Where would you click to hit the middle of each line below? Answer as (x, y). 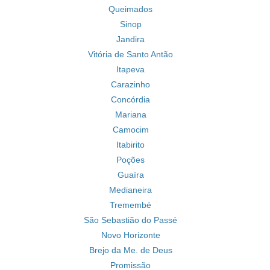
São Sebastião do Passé (130, 220)
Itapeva (130, 69)
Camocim (130, 130)
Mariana (130, 115)
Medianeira (130, 190)
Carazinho (130, 84)
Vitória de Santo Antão (130, 54)
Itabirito (130, 145)
